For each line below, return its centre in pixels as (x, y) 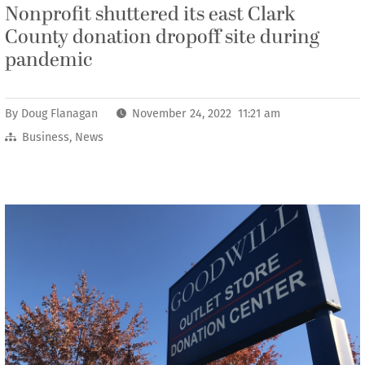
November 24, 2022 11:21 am (207, 114)
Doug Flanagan (59, 114)
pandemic (48, 60)
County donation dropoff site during (162, 37)
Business (46, 137)
